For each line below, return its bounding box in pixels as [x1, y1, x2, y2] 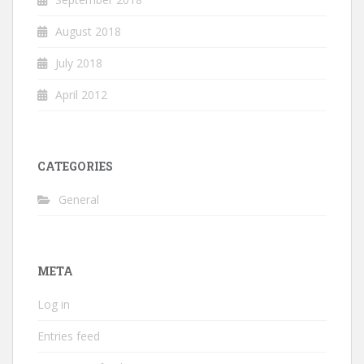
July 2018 [55, 55, 102, 71]
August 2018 [55, 24, 121, 39]
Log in [37, 297, 70, 312]
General [58, 192, 99, 207]
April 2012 [55, 87, 107, 102]
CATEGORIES [37, 158, 113, 174]
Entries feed [37, 328, 100, 344]
